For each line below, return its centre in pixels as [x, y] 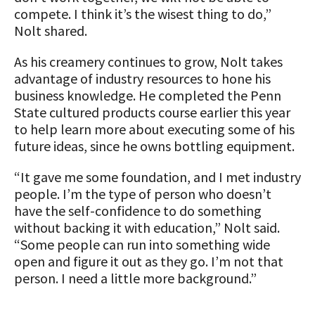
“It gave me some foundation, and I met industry [157, 177]
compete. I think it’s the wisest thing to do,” [143, 14]
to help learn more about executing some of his [154, 129]
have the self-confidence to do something [138, 211]
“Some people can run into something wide [142, 244]
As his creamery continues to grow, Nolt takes [148, 62]
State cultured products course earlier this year [152, 112]
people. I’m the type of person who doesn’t [143, 194]
